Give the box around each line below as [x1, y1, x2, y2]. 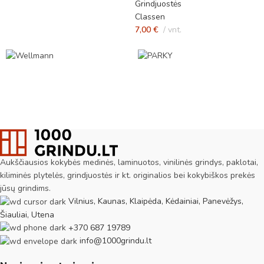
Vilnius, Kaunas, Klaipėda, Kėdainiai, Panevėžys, [68, 195, 243, 207]
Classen [135, 11, 165, 22]
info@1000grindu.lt [80, 235, 151, 247]
